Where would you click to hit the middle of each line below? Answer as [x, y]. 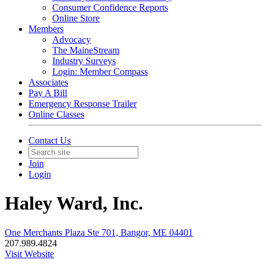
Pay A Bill [48, 93]
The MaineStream [86, 50]
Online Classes [56, 114]
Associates [48, 82]
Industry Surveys [84, 61]
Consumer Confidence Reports [110, 7]
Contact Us [50, 140]
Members [46, 29]
